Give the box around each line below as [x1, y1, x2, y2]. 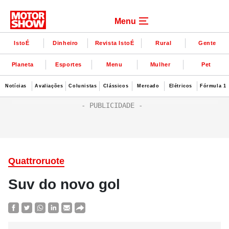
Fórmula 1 [200, 83, 226, 88]
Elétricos [169, 83, 193, 88]
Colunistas [68, 83, 97, 88]
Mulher [150, 61, 171, 67]
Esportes [55, 61, 82, 67]
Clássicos [103, 83, 129, 88]
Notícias [5, 83, 27, 88]
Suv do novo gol [8, 176, 120, 192]
